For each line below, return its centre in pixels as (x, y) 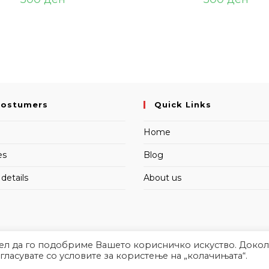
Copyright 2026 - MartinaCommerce (134, 256)
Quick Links (183, 104)
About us (162, 177)
